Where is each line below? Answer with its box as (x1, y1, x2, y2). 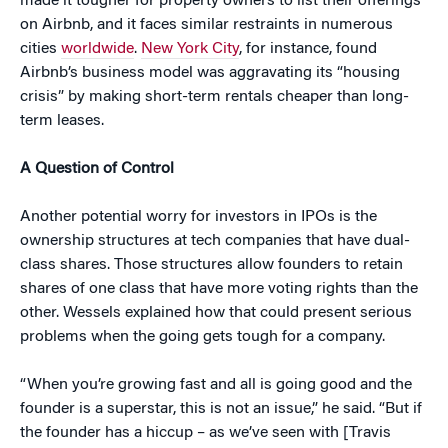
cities (20, 41, 61, 58)
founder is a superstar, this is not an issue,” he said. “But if (20, 401, 422, 418)
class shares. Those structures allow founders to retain (20, 257, 403, 274)
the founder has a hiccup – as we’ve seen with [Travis (20, 425, 391, 442)
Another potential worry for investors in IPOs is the (20, 209, 377, 226)
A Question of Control (20, 161, 174, 178)
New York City (141, 41, 239, 58)
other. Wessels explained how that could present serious (20, 305, 412, 322)
